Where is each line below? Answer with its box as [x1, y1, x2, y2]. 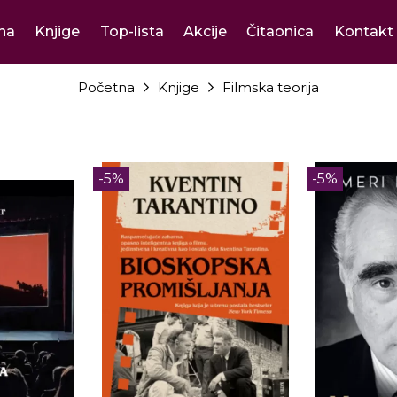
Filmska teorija [222, 79, 319, 96]
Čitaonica [246, 23, 315, 40]
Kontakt [333, 23, 393, 40]
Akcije [183, 23, 227, 40]
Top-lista [99, 23, 164, 40]
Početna [78, 79, 135, 96]
